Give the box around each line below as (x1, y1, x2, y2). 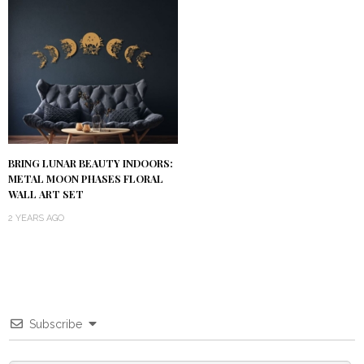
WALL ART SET (8, 187, 84, 201)
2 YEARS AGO (8, 212, 64, 223)
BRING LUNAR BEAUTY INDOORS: (8, 156, 173, 170)
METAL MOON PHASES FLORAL (8, 171, 163, 185)
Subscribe (29, 317, 82, 331)
